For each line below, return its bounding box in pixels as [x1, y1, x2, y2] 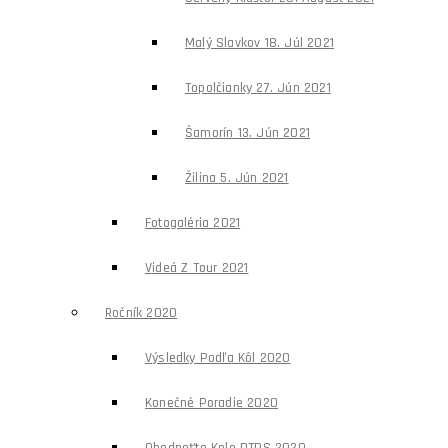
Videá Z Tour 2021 [145, 259, 249, 277]
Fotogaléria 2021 [145, 214, 241, 232]
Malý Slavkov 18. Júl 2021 [185, 34, 334, 52]
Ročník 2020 [105, 304, 178, 322]
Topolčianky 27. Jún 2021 [185, 79, 331, 97]
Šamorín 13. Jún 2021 [185, 124, 310, 142]
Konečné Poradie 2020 [145, 394, 278, 412]
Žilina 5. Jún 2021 [185, 169, 289, 187]
